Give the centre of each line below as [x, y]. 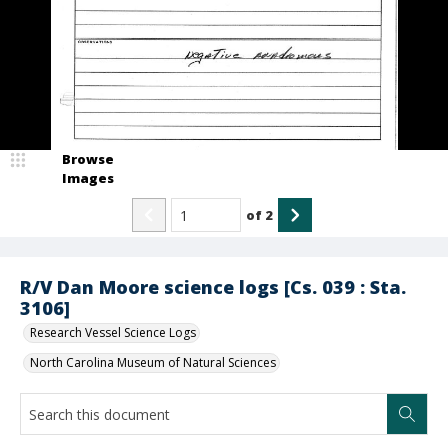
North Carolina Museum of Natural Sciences [153, 362]
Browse [88, 159]
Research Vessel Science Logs [113, 332]
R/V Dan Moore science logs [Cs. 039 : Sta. [213, 287]
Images [88, 178]
